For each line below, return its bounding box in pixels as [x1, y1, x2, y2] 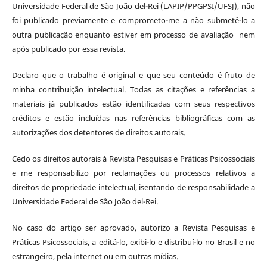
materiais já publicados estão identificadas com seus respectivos [11, 98, 256, 109]
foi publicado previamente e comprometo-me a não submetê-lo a [11, 14, 256, 26]
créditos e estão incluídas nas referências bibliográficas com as [11, 112, 256, 123]
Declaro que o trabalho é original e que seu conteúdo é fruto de [11, 69, 256, 80]
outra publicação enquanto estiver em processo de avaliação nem [11, 29, 256, 40]
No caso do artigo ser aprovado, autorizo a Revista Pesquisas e [11, 222, 256, 233]
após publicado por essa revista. [11, 43, 125, 54]
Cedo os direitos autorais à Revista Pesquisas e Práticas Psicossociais [11, 153, 256, 164]
